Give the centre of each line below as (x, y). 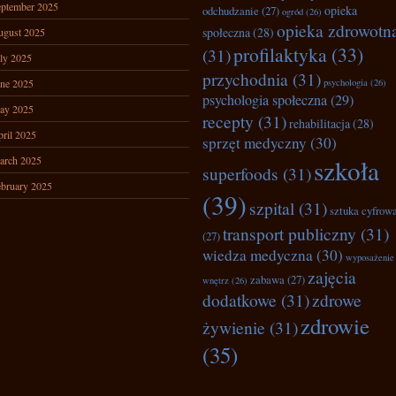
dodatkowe (240, 300)
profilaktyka (280, 54)
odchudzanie (231, 11)
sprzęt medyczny (255, 143)
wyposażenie (370, 257)
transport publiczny (289, 233)
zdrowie (335, 326)
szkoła (346, 170)
